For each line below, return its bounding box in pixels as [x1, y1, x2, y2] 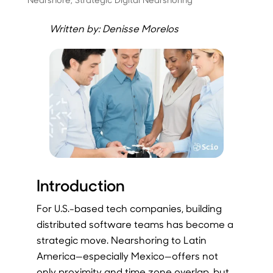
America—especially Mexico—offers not [36, 249, 218, 263]
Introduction [36, 174, 125, 196]
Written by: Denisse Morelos [49, 21, 179, 35]
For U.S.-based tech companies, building [36, 202, 222, 215]
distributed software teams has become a [36, 218, 233, 231]
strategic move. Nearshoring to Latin [36, 233, 207, 247]
